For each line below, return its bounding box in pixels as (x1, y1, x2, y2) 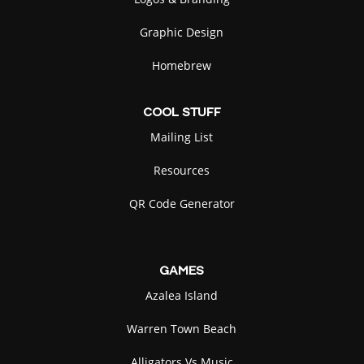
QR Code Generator (128, 196, 235, 212)
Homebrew (152, 58, 212, 74)
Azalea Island (145, 288, 219, 304)
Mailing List (150, 129, 214, 145)
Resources (154, 162, 210, 179)
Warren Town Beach (127, 321, 237, 337)
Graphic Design (140, 24, 224, 41)
